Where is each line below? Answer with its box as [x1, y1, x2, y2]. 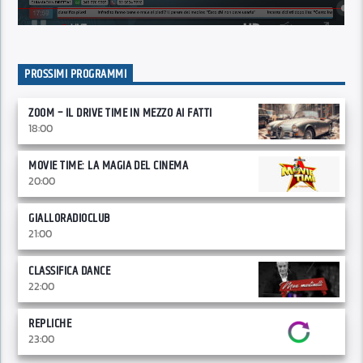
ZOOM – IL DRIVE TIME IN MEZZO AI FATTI [28, 102, 212, 123]
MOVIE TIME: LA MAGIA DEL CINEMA [28, 155, 189, 176]
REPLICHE [28, 313, 72, 334]
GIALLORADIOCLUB [28, 207, 110, 228]
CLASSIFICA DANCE [28, 260, 111, 281]
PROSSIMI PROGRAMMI [24, 64, 127, 85]
